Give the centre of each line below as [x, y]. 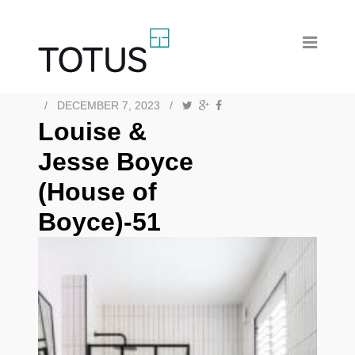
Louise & [92, 132]
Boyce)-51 [99, 222]
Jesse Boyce [116, 162]
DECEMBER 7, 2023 [109, 105]
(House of [97, 192]
